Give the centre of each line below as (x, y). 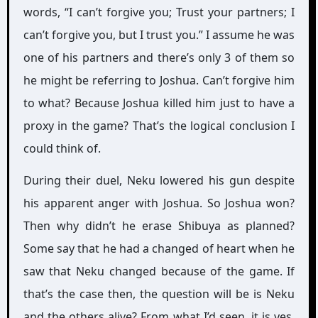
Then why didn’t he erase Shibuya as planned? (159, 225)
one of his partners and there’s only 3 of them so (159, 57)
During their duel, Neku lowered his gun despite (159, 180)
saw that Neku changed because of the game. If (159, 271)
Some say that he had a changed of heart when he (159, 248)
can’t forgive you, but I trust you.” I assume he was (159, 34)
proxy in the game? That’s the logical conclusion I (159, 125)
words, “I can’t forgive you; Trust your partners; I (159, 12)
